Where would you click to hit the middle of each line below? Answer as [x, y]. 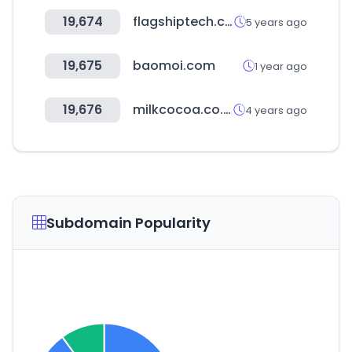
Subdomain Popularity [128, 223]
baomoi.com [174, 66]
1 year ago [281, 66]
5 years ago [277, 22]
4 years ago [276, 110]
